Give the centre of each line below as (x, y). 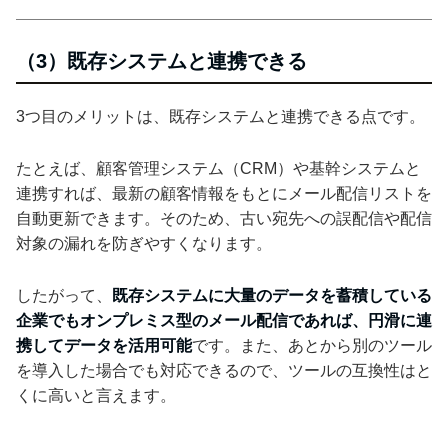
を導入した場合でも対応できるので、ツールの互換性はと (224, 370)
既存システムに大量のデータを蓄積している (272, 295)
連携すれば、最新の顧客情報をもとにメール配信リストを (224, 193)
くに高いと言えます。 (96, 395)
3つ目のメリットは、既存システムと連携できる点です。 (220, 116)
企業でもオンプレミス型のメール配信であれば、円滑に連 (224, 320)
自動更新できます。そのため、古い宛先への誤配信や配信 (224, 218)
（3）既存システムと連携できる (161, 60)
